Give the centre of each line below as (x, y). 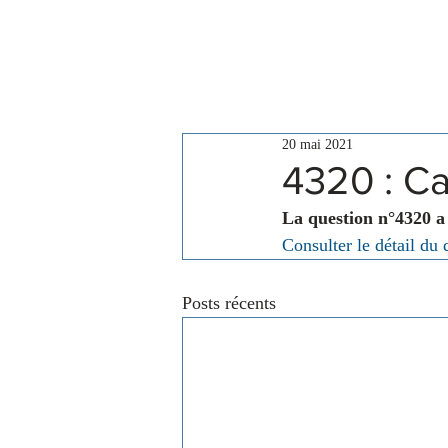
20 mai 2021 (317, 144)
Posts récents (229, 303)
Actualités (400, 61)
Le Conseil (269, 61)
